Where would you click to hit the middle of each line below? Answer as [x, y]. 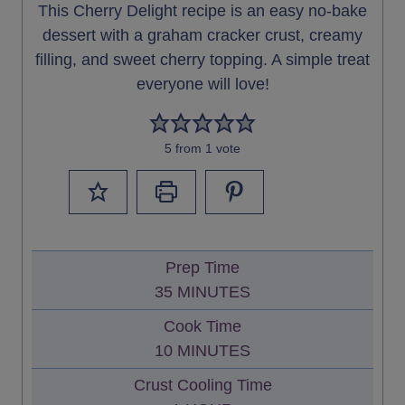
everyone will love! [202, 85]
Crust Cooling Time [202, 386]
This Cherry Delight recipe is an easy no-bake [202, 11]
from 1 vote [206, 149]
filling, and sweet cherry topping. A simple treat [202, 60]
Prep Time [202, 268]
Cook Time [202, 327]
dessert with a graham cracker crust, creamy [202, 36]
